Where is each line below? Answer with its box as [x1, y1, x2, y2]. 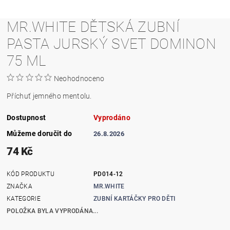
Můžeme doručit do [7, 129, 72, 138]
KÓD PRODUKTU [7, 170, 54, 178]
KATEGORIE [7, 195, 41, 202]
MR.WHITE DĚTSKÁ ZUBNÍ [7, 18, 180, 35]
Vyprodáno [93, 113, 130, 122]
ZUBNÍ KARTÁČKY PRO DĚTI [93, 195, 176, 202]
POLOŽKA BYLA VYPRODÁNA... [7, 207, 99, 215]
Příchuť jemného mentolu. [7, 91, 92, 100]
